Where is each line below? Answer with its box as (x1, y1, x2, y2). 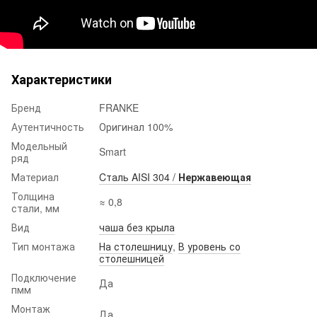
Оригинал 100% (99, 119, 173, 134)
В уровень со (178, 238, 241, 253)
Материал (11, 169, 59, 184)
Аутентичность (11, 119, 84, 134)
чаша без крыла (99, 219, 175, 234)
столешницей (99, 250, 164, 265)
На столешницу (99, 238, 173, 253)
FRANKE (99, 100, 139, 115)
